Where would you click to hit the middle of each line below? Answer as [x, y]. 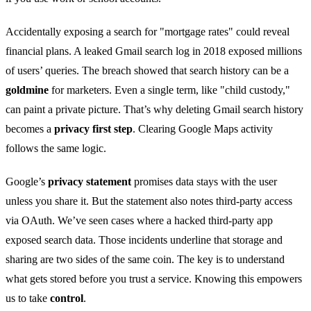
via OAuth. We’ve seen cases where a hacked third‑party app [139, 221]
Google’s [27, 182]
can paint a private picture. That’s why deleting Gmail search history [154, 110]
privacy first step [93, 129]
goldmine [27, 90]
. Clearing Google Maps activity [203, 129]
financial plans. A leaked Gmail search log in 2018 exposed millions [154, 51]
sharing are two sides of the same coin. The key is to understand [145, 260]
